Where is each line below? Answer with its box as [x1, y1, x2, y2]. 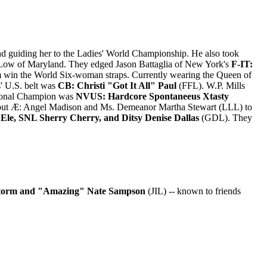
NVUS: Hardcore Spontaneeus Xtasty [76, 91, 229, 101]
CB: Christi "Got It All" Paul [58, 80, 176, 91]
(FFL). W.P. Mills [176, 80, 245, 91]
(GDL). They [199, 113, 252, 123]
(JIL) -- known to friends [145, 186, 241, 196]
